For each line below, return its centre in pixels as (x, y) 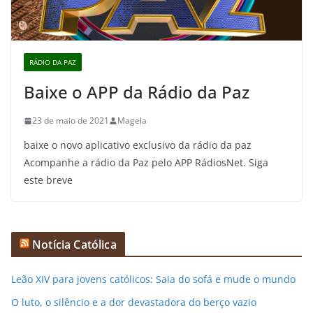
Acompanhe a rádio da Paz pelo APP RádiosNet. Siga (146, 163)
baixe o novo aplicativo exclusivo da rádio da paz (138, 145)
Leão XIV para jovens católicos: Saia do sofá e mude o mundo (153, 279)
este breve (48, 180)
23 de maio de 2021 (71, 121)
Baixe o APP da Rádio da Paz (137, 92)
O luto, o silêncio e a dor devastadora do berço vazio (134, 303)
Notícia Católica (74, 245)
